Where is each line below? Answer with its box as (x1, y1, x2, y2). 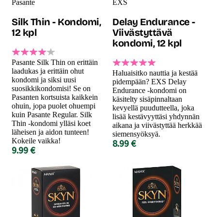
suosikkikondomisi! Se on (12, 84, 91, 93)
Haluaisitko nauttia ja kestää (112, 68, 198, 77)
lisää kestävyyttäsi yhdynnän (112, 112, 200, 121)
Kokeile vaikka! (12, 136, 61, 145)
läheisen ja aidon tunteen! (12, 127, 89, 136)
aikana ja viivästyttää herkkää (112, 121, 202, 129)
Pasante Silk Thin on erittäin (12, 58, 98, 66)
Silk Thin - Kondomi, (12, 15, 101, 28)
